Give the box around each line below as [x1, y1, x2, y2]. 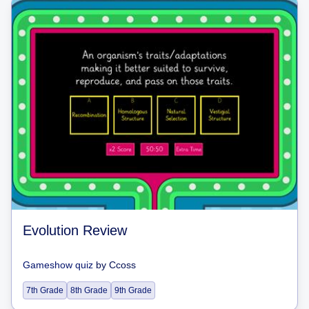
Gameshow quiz [23, 259, 93, 270]
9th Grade [114, 286, 152, 295]
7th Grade [26, 286, 63, 295]
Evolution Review [23, 223, 127, 238]
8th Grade [70, 286, 108, 295]
